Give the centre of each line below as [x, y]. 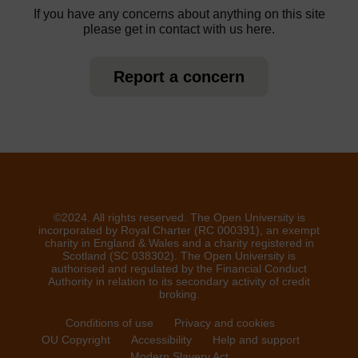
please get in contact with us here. [179, 29]
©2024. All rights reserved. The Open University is [179, 217]
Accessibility [161, 340]
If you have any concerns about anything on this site [179, 14]
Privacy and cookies [225, 323]
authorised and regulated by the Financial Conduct [179, 268]
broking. [179, 294]
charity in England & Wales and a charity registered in [179, 243]
